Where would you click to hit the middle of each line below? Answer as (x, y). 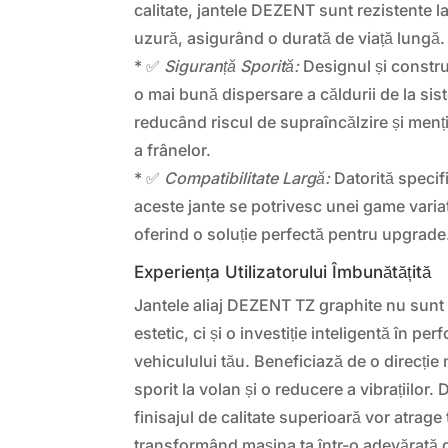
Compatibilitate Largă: (247, 177)
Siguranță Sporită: (232, 65)
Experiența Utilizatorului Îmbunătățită (283, 271)
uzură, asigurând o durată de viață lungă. (290, 37)
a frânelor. (173, 149)
